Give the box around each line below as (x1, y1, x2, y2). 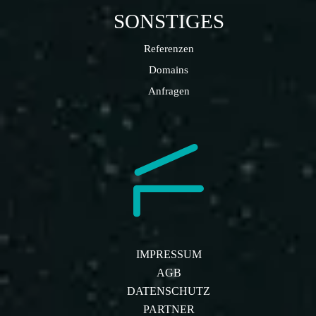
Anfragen (147, 85, 190, 97)
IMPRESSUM (135, 248, 202, 262)
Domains (149, 63, 188, 75)
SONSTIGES (113, 10, 224, 32)
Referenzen (143, 42, 194, 54)
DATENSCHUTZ (127, 285, 210, 298)
